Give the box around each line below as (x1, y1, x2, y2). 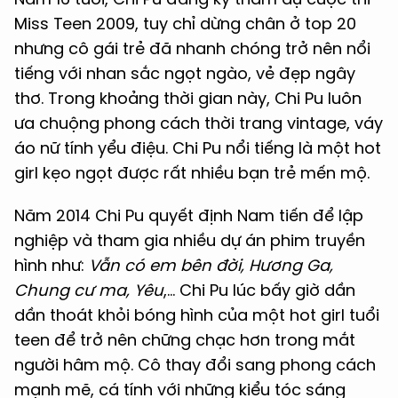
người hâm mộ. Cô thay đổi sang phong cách (14, 354, 376, 377)
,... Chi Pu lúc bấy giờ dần (163, 279, 355, 302)
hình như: (14, 254, 89, 277)
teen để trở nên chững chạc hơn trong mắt (14, 329, 355, 352)
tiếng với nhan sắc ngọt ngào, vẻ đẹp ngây (14, 62, 355, 85)
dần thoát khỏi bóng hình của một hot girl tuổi (14, 304, 379, 327)
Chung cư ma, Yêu (14, 279, 163, 302)
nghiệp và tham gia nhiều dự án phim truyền (14, 229, 365, 252)
